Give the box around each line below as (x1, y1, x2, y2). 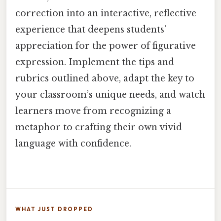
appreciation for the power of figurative (15, 40, 196, 52)
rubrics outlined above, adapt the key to (15, 73, 194, 84)
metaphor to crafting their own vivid (15, 122, 182, 133)
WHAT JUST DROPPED (15, 206, 93, 213)
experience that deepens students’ (15, 24, 166, 36)
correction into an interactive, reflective (15, 8, 196, 19)
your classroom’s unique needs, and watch (15, 89, 205, 101)
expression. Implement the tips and (15, 57, 174, 68)
